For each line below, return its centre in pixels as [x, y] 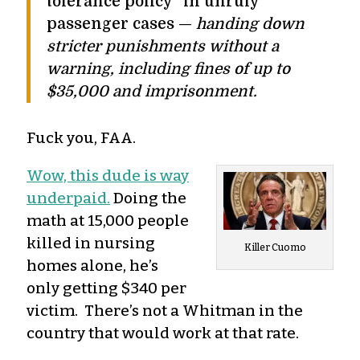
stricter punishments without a [163, 46]
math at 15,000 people [108, 220]
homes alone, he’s [92, 265]
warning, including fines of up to [168, 69]
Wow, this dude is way [108, 175]
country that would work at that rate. [163, 333]
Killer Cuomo [275, 247]
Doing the [148, 198]
